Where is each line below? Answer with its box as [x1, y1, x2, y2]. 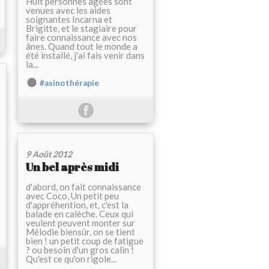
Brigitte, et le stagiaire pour [26, 23, 137, 34]
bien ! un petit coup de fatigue [26, 235, 144, 247]
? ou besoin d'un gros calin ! [26, 244, 134, 256]
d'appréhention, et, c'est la [26, 199, 128, 211]
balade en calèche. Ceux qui [26, 208, 133, 220]
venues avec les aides [26, 5, 110, 16]
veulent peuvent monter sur [26, 217, 135, 229]
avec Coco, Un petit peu [26, 190, 119, 202]
